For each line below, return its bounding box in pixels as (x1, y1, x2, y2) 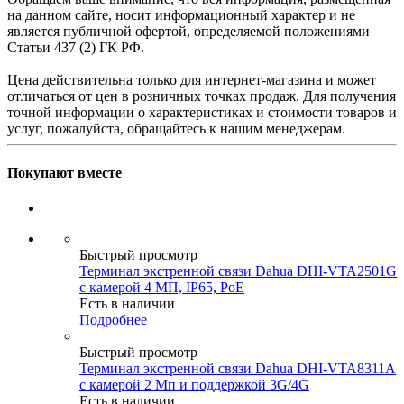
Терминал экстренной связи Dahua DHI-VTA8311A (79, 361, 396, 377)
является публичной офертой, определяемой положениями (7, 23, 370, 39)
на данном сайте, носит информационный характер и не (7, 6, 355, 23)
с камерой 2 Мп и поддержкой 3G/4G (79, 377, 309, 393)
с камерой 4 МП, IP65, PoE (79, 280, 244, 296)
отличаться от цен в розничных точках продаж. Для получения (7, 87, 396, 104)
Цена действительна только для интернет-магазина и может (7, 71, 376, 87)
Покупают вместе (7, 165, 122, 181)
